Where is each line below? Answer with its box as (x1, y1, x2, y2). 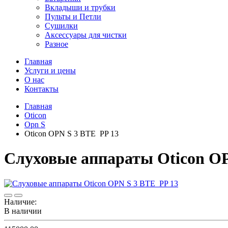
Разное (45, 40, 68, 48)
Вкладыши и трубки (45, 3, 116, 12)
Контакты (24, 84, 59, 93)
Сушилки (45, 21, 78, 30)
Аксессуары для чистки (45, 31, 127, 39)
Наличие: (4, 197, 37, 206)
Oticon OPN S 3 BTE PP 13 (24, 129, 119, 138)
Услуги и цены (24, 66, 76, 75)
